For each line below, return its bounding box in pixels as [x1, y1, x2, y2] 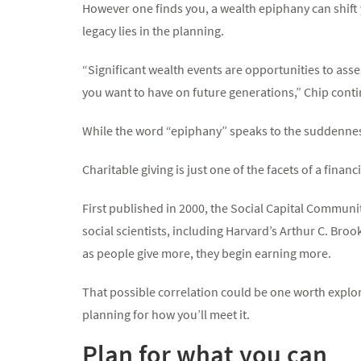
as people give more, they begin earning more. [82, 245, 331, 261]
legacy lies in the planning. [82, 23, 224, 39]
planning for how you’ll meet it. [82, 306, 250, 322]
